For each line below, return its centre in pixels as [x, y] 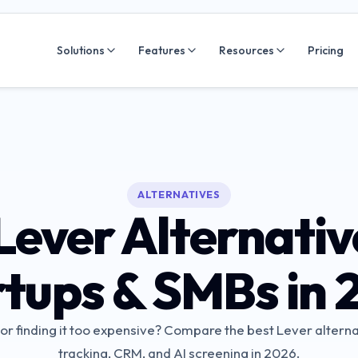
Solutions [81, 50]
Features [162, 50]
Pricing [326, 50]
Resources [247, 50]
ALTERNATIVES [179, 195]
